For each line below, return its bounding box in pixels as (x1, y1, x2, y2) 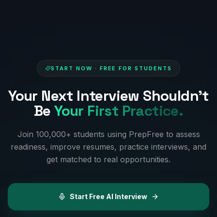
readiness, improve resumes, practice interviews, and (11, 142, 206, 152)
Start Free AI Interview (70, 192, 147, 201)
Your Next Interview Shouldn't (8, 86, 209, 105)
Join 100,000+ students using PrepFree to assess (17, 129, 200, 139)
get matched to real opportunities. (46, 155, 170, 164)
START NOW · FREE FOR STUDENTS (50, 65, 172, 72)
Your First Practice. (54, 101, 184, 120)
